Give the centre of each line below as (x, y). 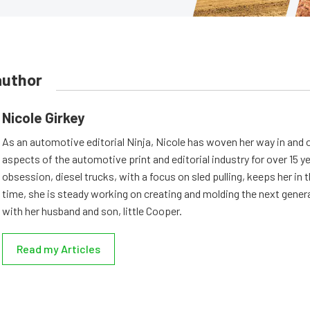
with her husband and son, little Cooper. (92, 211)
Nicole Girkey (43, 117)
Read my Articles (58, 249)
